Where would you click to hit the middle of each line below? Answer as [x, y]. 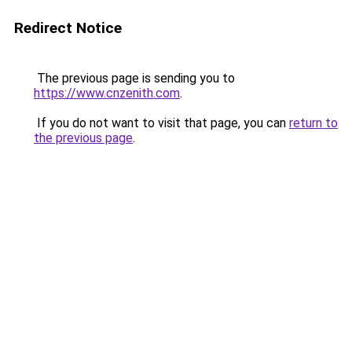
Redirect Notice [68, 28]
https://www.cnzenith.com [107, 93]
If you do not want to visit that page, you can [161, 123]
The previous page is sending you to [134, 78]
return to [313, 123]
